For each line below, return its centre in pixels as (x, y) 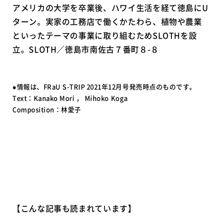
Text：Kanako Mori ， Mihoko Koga (70, 98)
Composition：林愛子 (47, 110)
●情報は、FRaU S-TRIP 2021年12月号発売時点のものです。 (104, 87)
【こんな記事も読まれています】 (74, 208)
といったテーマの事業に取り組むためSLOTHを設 (105, 35)
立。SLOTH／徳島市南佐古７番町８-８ (86, 49)
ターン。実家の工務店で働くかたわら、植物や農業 (107, 22)
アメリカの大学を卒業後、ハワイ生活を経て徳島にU (111, 8)
